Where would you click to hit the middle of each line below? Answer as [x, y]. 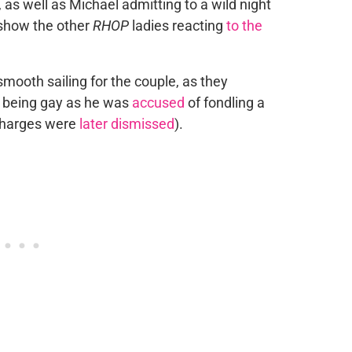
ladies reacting [177, 26]
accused [158, 103]
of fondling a [224, 103]
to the [244, 26]
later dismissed [126, 124]
